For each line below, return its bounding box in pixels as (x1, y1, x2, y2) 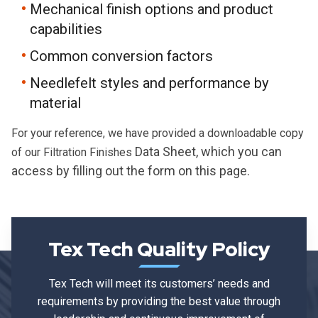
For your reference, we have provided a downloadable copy (11, 126, 304, 140)
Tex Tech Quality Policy (48, 235, 270, 263)
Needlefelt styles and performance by (30, 74, 269, 92)
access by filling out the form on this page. (11, 163, 250, 178)
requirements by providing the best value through (38, 294, 280, 308)
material (30, 94, 81, 111)
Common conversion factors (30, 47, 213, 65)
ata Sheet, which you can (143, 143, 282, 159)
